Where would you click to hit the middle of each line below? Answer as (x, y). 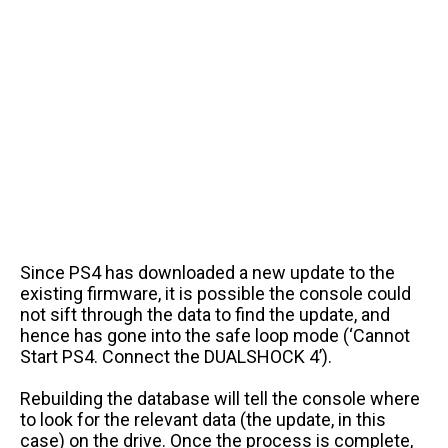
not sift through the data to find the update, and (205, 314)
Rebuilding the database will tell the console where (220, 398)
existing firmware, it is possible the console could (215, 293)
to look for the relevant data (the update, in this (203, 419)
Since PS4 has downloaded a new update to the (207, 272)
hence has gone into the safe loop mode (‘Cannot (215, 335)
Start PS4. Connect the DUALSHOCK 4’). (178, 356)
